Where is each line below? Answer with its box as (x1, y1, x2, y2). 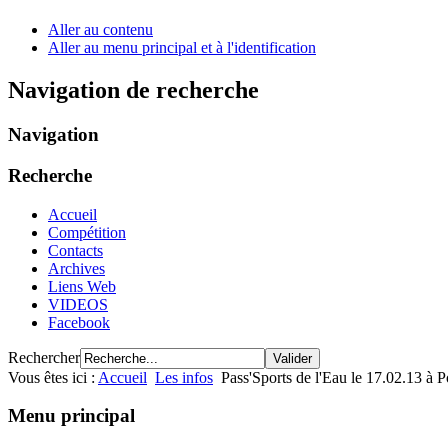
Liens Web (48, 277, 116, 295)
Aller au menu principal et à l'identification (48, 39, 316, 57)
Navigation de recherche (8, 77, 259, 104)
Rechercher (8, 348, 80, 366)
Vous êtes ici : (8, 368, 98, 386)
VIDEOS (48, 295, 108, 313)
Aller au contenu (48, 21, 153, 39)
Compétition (48, 223, 126, 241)
